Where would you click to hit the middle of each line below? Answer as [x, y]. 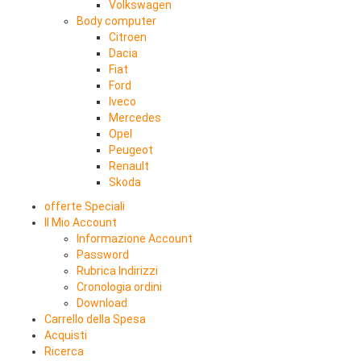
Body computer [116, 21]
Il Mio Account [81, 222]
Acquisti [66, 335]
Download [102, 303]
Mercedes [135, 118]
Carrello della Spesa [95, 319]
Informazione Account [135, 239]
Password [103, 255]
